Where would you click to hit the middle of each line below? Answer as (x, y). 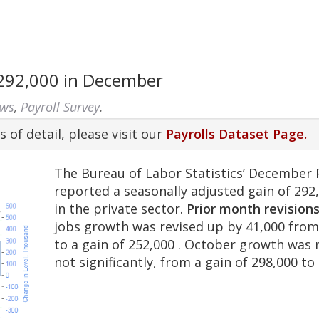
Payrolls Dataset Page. (237, 134)
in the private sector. (121, 209)
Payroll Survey (61, 107)
